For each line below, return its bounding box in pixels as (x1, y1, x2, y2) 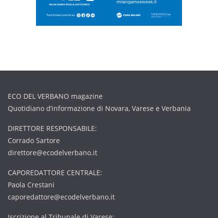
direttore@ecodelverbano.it (8, 148, 97, 158)
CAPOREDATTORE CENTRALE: (8, 168, 102, 178)
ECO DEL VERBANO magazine (8, 91, 103, 101)
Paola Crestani (8, 180, 54, 190)
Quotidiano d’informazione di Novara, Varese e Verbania (8, 104, 191, 113)
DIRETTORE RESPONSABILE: (8, 124, 97, 133)
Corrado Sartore (8, 136, 60, 145)
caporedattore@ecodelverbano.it (8, 192, 115, 202)
